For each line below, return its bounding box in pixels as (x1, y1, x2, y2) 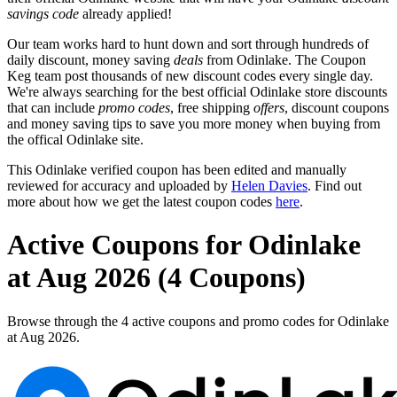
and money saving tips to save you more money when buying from (7, 115, 380, 131)
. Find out (307, 177, 362, 193)
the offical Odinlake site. (7, 131, 144, 147)
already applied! (79, 5, 172, 21)
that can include (7, 99, 98, 115)
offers (253, 99, 284, 115)
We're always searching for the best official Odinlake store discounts (7, 83, 387, 99)
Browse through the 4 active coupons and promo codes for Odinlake (7, 313, 389, 329)
